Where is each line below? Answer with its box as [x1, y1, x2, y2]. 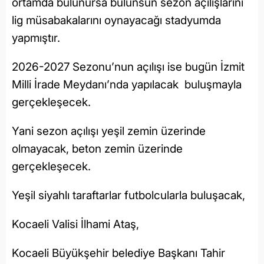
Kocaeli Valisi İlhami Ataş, [12, 217, 139, 232]
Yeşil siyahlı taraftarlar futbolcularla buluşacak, [12, 189, 245, 203]
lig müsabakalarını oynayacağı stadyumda [12, 14, 221, 28]
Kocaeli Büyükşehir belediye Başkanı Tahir [12, 246, 225, 260]
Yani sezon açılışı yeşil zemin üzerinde [12, 124, 206, 138]
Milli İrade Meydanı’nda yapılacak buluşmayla [12, 78, 242, 92]
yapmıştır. [12, 31, 60, 45]
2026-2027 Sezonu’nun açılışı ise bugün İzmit [12, 60, 245, 74]
